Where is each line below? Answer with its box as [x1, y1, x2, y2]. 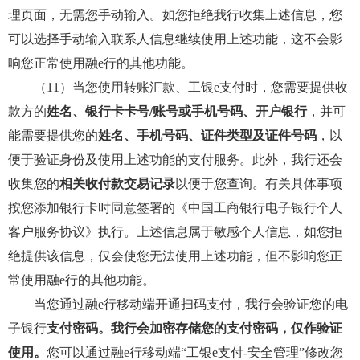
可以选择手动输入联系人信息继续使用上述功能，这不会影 [8, 32, 342, 46]
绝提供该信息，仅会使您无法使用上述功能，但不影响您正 [8, 249, 342, 263]
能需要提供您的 [8, 129, 98, 142]
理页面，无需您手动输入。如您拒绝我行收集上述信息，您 [8, 8, 342, 22]
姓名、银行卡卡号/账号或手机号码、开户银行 [47, 104, 307, 118]
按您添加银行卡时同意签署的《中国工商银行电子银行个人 [8, 201, 342, 215]
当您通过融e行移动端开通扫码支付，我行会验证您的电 [8, 297, 348, 311]
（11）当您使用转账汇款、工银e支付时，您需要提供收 [8, 80, 348, 94]
